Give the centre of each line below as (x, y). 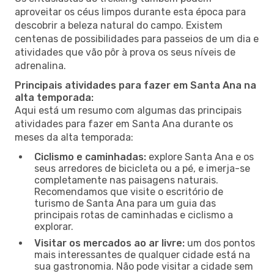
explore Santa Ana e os (200, 157)
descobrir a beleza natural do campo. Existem (119, 25)
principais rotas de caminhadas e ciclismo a (134, 215)
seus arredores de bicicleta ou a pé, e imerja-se (142, 168)
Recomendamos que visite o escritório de (129, 191)
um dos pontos (220, 243)
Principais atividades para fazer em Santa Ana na (135, 85)
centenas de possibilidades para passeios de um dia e (137, 39)
